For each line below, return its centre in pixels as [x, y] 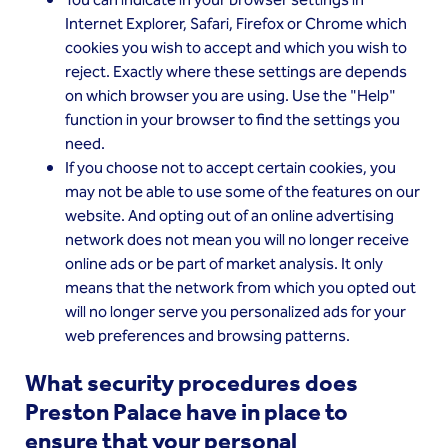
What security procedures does [191, 383]
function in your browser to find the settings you [232, 120]
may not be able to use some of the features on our [242, 192]
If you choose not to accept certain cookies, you [230, 168]
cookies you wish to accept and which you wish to [236, 48]
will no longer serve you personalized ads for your [235, 312]
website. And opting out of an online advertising [229, 216]
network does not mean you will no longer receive [237, 240]
